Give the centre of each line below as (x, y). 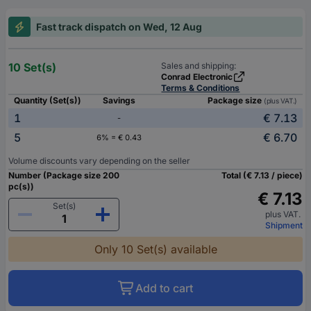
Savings (119, 101)
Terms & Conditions (201, 88)
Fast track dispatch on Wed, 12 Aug (119, 27)
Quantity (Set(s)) (48, 101)
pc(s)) (21, 187)
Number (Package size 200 (64, 176)
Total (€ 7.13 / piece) (262, 176)
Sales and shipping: (199, 66)
